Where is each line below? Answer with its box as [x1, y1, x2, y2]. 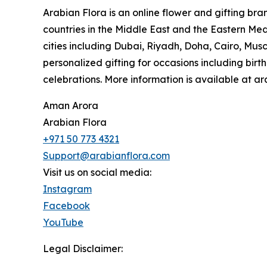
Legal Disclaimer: [43, 243, 123, 255]
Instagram [43, 183, 92, 195]
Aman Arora [43, 100, 98, 112]
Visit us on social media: [43, 166, 151, 179]
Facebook [43, 200, 90, 212]
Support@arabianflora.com [43, 150, 170, 162]
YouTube [43, 216, 83, 229]
